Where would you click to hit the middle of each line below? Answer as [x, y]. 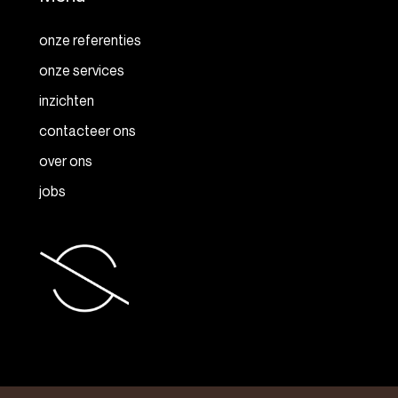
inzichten [67, 100]
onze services [82, 70]
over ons [66, 160]
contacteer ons [88, 130]
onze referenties [90, 40]
